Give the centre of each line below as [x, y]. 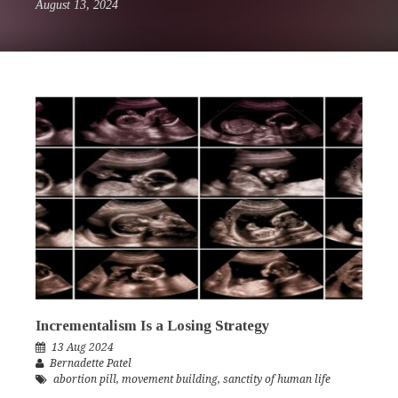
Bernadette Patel [91, 364]
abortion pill [85, 380]
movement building [170, 380]
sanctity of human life [277, 380]
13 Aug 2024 [83, 348]
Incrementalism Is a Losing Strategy [153, 326]
